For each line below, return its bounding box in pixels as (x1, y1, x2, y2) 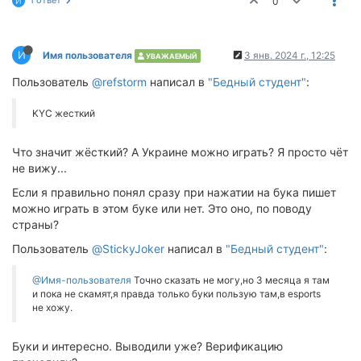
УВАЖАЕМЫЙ (144, 52, 197, 60)
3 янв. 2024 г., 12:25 (244, 49, 335, 61)
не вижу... (12, 161, 67, 175)
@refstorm (92, 75, 147, 89)
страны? (12, 218, 59, 231)
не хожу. (32, 301, 73, 313)
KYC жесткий (32, 107, 95, 119)
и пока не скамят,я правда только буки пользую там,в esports (32, 288, 321, 300)
